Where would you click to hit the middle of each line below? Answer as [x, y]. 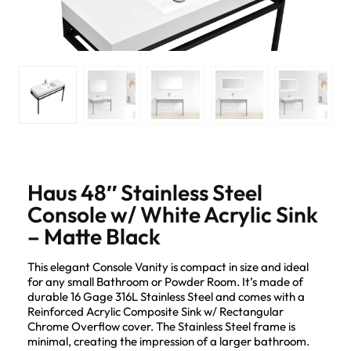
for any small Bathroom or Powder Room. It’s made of [165, 281]
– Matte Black [94, 236]
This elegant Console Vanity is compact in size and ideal [168, 266]
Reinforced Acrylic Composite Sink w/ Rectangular [156, 311]
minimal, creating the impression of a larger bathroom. [168, 341]
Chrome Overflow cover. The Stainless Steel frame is [161, 326]
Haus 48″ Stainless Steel [145, 192]
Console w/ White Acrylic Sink [173, 214]
